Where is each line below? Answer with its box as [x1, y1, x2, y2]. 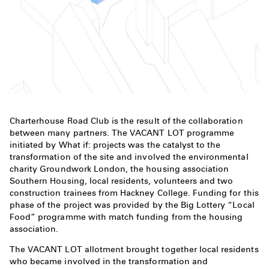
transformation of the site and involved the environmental [10, 151, 249, 162]
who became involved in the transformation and [10, 256, 208, 267]
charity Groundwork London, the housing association [10, 163, 229, 174]
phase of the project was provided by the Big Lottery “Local [10, 199, 255, 210]
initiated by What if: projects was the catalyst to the [10, 139, 221, 150]
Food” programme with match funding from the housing [10, 211, 243, 222]
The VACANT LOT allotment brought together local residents [10, 244, 259, 255]
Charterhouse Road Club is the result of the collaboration [10, 115, 243, 126]
